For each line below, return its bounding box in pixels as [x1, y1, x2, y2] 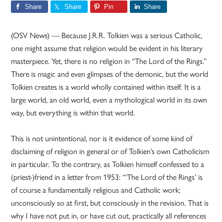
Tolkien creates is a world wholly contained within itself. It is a [11, 81, 201, 93]
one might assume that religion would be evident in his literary [11, 42, 203, 54]
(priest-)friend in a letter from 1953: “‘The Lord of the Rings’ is [11, 171, 203, 183]
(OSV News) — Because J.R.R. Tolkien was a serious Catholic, [11, 29, 203, 41]
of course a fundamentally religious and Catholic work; [11, 184, 181, 196]
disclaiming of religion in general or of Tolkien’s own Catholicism [11, 145, 210, 157]
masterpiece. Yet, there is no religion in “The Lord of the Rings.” [11, 55, 207, 67]
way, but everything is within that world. [11, 107, 135, 118]
